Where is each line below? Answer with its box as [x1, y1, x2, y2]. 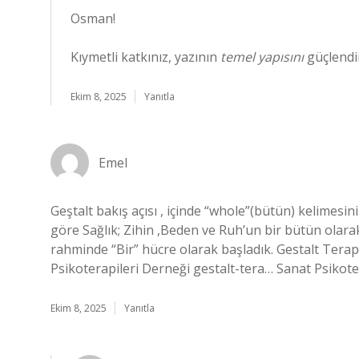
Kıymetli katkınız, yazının [71, 48, 220, 66]
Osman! [71, 10, 115, 27]
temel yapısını [220, 48, 304, 66]
